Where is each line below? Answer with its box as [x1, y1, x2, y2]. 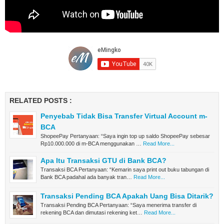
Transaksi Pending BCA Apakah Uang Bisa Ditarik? [40, 192, 213, 200]
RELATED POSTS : [9, 96, 72, 104]
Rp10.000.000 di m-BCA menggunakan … [40, 140, 141, 146]
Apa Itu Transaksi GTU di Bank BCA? [40, 156, 166, 164]
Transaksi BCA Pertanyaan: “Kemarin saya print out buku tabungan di [40, 166, 209, 172]
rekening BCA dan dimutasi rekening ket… [40, 209, 142, 215]
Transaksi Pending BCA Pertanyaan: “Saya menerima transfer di [40, 202, 196, 208]
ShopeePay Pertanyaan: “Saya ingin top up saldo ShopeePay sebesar [40, 133, 210, 139]
